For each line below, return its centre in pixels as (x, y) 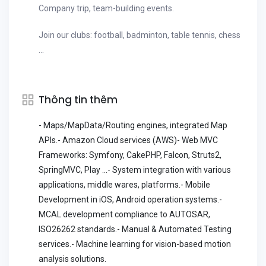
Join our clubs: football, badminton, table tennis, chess (140, 35)
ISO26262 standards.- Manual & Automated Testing (135, 229)
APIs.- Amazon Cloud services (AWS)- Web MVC (128, 140)
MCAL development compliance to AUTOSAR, (124, 214)
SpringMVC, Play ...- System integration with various (135, 170)
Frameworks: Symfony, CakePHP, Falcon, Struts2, (130, 155)
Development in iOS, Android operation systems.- (130, 199)
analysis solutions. (72, 259)
